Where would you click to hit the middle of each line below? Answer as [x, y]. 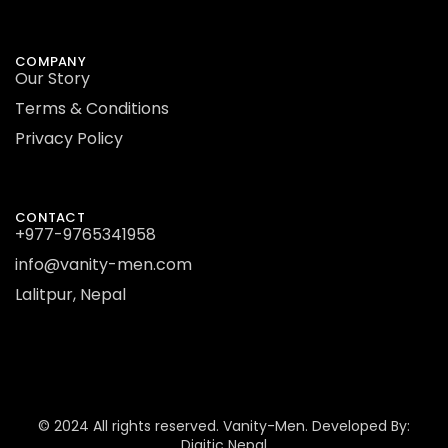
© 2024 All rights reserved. [130, 426]
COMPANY [50, 62]
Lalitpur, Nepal [70, 295]
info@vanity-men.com [103, 265]
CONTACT [50, 218]
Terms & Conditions [92, 109]
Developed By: [359, 426]
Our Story [52, 79]
